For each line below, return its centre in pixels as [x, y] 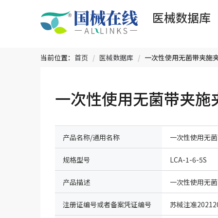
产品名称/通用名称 [91, 137]
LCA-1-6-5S [188, 159]
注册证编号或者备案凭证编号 [107, 204]
